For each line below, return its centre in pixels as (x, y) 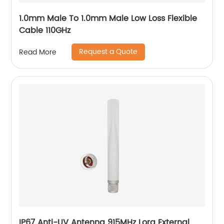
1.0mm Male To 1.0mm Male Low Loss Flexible (108, 19)
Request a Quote (108, 52)
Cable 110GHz (45, 31)
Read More (38, 52)
